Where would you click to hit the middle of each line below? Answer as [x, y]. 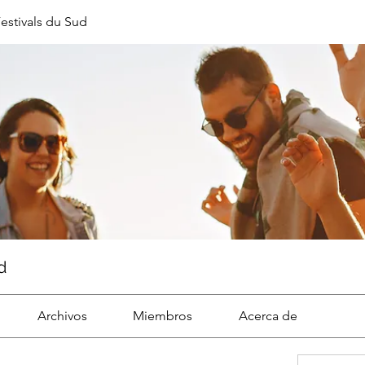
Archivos [62, 316]
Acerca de [268, 316]
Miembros [163, 316]
